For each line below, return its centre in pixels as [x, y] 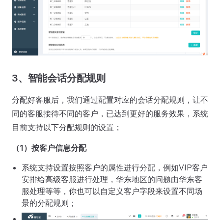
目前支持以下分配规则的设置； [67, 127]
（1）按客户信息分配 [49, 148]
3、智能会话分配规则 [59, 78]
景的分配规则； [49, 203]
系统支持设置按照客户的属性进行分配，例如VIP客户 [115, 168]
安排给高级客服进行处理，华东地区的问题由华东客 [112, 179]
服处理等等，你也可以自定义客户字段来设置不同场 [112, 191]
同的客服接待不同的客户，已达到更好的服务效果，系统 [110, 114]
